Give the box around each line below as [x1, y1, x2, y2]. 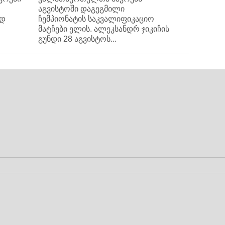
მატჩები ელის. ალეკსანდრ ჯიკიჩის [38, 25, 169, 33]
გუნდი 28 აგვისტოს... [38, 35, 117, 43]
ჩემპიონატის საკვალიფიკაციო [38, 15, 154, 23]
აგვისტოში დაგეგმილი [38, 5, 125, 13]
